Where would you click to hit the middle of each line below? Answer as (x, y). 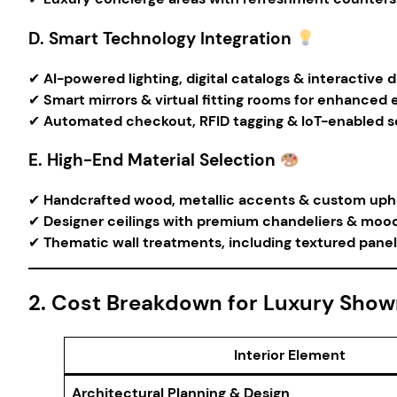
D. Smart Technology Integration (160, 39)
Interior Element (290, 355)
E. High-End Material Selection (152, 160)
